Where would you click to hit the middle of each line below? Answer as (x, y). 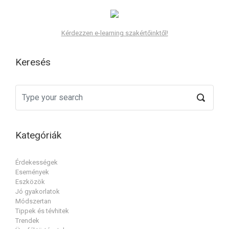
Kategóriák (38, 135)
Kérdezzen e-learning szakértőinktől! (114, 33)
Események (32, 172)
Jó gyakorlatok (38, 192)
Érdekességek (37, 163)
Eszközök (30, 182)
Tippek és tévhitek (42, 211)
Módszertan (33, 201)
